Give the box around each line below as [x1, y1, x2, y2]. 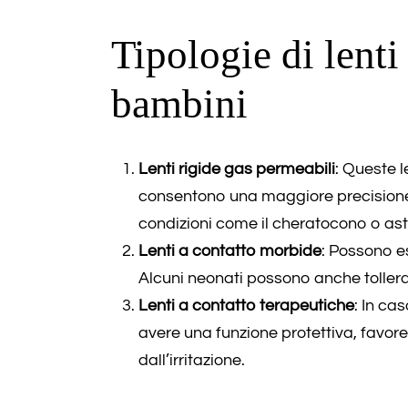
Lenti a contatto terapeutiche [138, 296, 354, 314]
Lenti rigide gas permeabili [138, 159, 335, 178]
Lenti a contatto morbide [138, 241, 321, 260]
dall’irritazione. [138, 351, 245, 369]
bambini [111, 80, 248, 127]
